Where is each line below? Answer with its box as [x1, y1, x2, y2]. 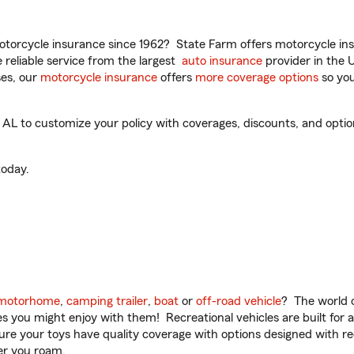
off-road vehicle [196, 295, 281, 307]
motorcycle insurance [40, 71, 157, 84]
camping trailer [66, 295, 148, 307]
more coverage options [195, 71, 318, 84]
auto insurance [182, 55, 262, 67]
